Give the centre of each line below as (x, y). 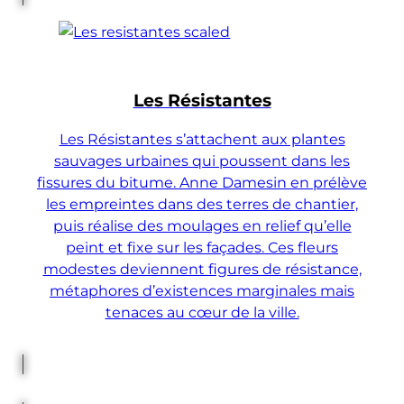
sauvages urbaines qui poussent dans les (202, 161)
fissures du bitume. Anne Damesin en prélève (202, 183)
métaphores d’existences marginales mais (202, 291)
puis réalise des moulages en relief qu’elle (202, 226)
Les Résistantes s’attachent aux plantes (202, 139)
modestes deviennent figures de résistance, (202, 269)
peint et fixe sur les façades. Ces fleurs (202, 248)
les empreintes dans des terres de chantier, (202, 204)
